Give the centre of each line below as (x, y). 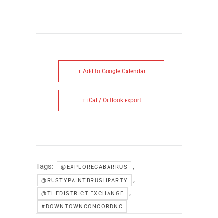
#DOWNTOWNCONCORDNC (82, 206)
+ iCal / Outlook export (111, 100)
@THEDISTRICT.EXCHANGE (83, 193)
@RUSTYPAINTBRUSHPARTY (85, 180)
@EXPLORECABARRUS (94, 167)
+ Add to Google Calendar (111, 71)
